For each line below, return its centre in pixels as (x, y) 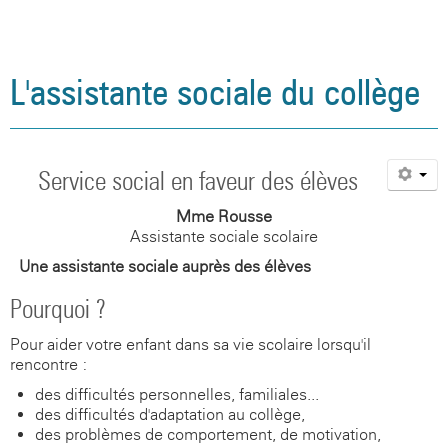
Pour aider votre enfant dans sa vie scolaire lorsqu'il (190, 344)
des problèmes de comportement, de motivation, (208, 434)
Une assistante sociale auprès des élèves (165, 266)
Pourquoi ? (58, 308)
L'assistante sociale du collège (215, 91)
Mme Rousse (224, 216)
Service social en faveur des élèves (198, 180)
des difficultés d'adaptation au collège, (170, 414)
